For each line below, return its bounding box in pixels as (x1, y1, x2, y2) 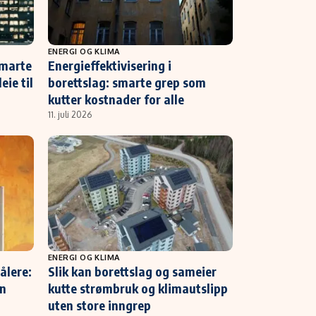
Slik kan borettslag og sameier (48, 262, 217, 279)
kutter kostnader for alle (48, 90, 184, 107)
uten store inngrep (48, 296, 151, 313)
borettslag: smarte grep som (48, 73, 206, 90)
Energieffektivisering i (48, 56, 171, 73)
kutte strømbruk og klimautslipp (48, 279, 228, 296)
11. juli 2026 (48, 109, 92, 120)
